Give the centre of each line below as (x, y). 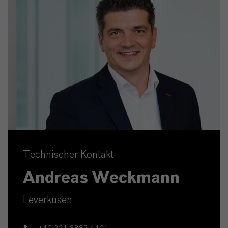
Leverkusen (48, 200)
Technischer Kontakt (68, 155)
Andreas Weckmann (101, 178)
